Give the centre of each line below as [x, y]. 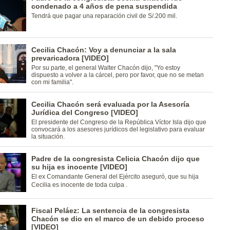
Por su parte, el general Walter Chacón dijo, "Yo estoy [106, 68]
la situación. [48, 137]
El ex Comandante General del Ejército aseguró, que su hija [115, 177]
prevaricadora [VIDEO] [70, 58]
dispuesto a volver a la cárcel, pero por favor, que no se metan [117, 75]
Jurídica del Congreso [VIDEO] [84, 112]
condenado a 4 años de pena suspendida [104, 6]
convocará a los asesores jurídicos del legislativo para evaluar [118, 129]
